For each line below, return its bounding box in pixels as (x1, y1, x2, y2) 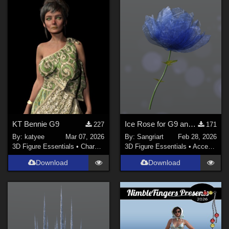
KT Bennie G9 (12, 120, 60, 129)
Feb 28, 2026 (177, 132, 217, 141)
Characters (81, 142, 95, 150)
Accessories (192, 142, 208, 150)
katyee (25, 132, 45, 141)
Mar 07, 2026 (65, 132, 105, 141)
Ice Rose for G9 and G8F (188, 120, 196, 129)
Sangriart (136, 132, 164, 141)
